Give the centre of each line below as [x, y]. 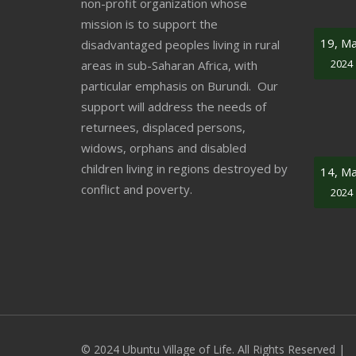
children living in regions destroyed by [184, 168]
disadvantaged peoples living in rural [180, 44]
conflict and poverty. [137, 189]
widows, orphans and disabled [164, 148]
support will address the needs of [174, 106]
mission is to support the [149, 24]
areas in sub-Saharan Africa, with [169, 65]
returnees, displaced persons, [163, 127]
